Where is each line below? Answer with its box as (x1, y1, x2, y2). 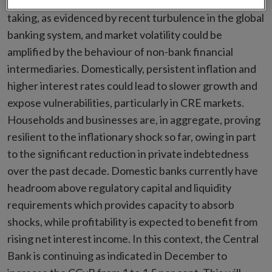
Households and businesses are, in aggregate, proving (7, 112, 260, 126)
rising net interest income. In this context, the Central (7, 231, 259, 245)
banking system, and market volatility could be (7, 27, 222, 41)
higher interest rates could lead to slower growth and (7, 78, 257, 92)
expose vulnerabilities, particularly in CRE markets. (7, 95, 244, 109)
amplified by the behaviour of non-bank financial (7, 44, 233, 58)
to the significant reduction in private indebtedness (7, 146, 249, 160)
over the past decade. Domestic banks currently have (7, 163, 258, 177)
